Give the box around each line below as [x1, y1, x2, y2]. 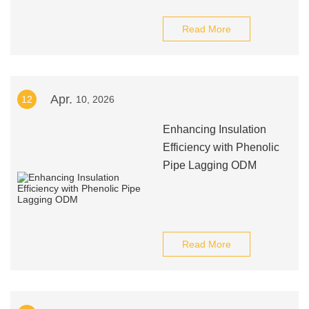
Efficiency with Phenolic [162, 141, 279, 153]
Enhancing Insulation [162, 123, 266, 135]
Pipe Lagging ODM [162, 159, 257, 171]
